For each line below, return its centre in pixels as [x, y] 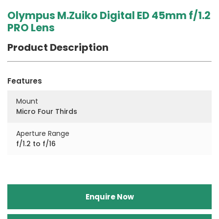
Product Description [58, 47]
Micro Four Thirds [47, 111]
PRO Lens [31, 27]
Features [25, 81]
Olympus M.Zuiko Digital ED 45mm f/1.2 [109, 15]
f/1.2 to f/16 [36, 143]
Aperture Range [43, 133]
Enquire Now [109, 197]
